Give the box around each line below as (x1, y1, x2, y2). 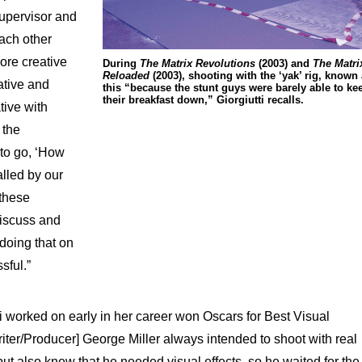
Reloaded (102, 69, 149, 82)
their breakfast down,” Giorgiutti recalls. (102, 94, 304, 107)
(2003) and (255, 57, 313, 70)
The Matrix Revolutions (139, 57, 255, 70)
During (102, 57, 140, 70)
